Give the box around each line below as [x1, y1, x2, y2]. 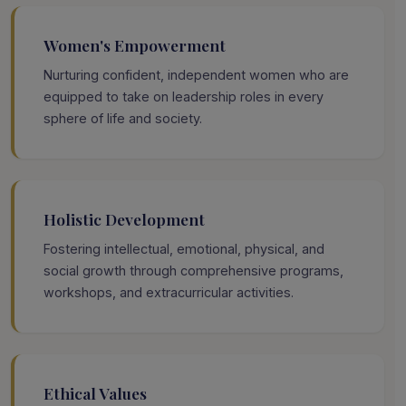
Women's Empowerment [43, 34, 226, 55]
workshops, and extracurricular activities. [43, 284, 294, 300]
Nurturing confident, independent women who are [43, 66, 349, 82]
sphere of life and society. [43, 110, 202, 126]
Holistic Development [43, 208, 205, 229]
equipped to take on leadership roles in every [43, 88, 324, 104]
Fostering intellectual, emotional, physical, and [43, 240, 324, 256]
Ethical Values [43, 382, 147, 403]
